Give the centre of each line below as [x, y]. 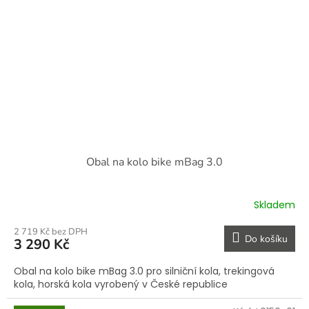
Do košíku [266, 239]
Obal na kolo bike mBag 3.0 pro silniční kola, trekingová [144, 271]
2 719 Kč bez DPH [51, 231]
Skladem [275, 205]
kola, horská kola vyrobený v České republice [122, 284]
